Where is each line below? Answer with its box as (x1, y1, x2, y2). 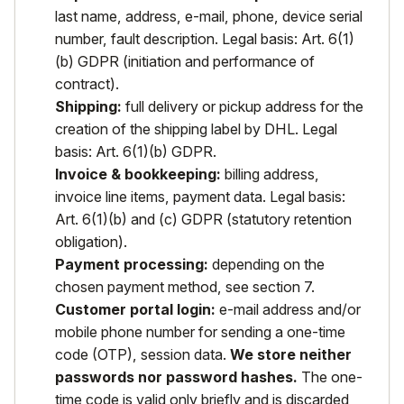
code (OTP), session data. (55, 345, 230, 363)
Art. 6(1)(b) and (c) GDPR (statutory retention (55, 210, 352, 228)
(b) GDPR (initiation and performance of (55, 52, 315, 70)
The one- (298, 368, 363, 386)
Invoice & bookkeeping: (55, 165, 221, 183)
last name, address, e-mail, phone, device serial (55, 7, 363, 25)
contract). (55, 75, 119, 93)
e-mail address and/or (216, 300, 361, 318)
